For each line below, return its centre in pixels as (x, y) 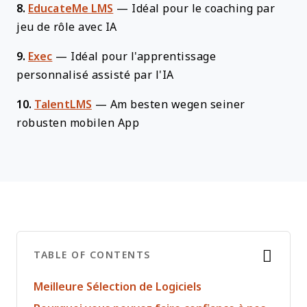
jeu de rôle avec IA (67, 27)
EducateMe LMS (71, 9)
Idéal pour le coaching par (204, 9)
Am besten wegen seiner (177, 105)
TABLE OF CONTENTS (92, 255)
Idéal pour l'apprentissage (144, 57)
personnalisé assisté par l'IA (95, 75)
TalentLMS (63, 105)
